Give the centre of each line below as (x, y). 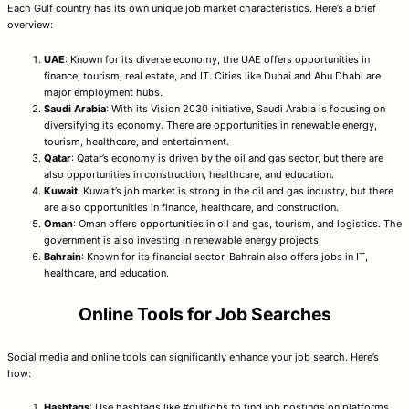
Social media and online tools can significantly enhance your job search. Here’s (193, 357)
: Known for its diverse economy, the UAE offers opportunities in (217, 59)
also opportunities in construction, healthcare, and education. (189, 174)
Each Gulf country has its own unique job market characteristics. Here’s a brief (192, 9)
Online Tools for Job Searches (204, 315)
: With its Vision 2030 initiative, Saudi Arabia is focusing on (246, 108)
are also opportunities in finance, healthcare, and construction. (191, 207)
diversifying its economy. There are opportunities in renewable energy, (210, 125)
